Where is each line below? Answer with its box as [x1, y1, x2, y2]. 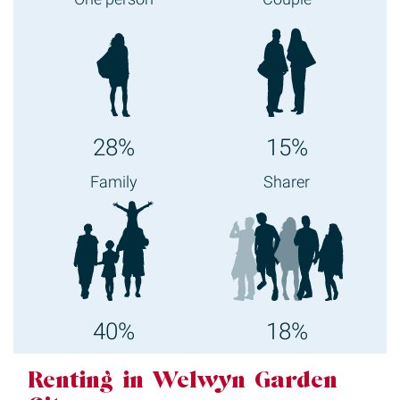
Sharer [263, 173, 310, 192]
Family [89, 173, 137, 192]
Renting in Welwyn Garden [28, 370, 337, 394]
